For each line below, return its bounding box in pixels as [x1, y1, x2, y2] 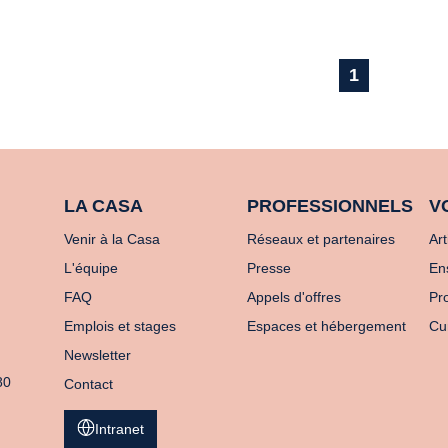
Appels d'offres [246, 289, 341, 305]
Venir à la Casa [64, 231, 160, 247]
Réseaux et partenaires [246, 231, 395, 247]
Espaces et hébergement [246, 318, 406, 334]
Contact [64, 376, 113, 392]
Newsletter [64, 347, 131, 363]
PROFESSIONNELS [246, 196, 413, 216]
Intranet [95, 421, 144, 437]
